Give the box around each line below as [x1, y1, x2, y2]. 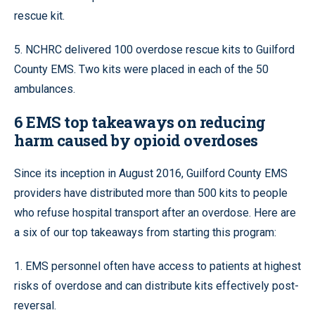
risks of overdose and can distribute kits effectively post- [14, 278, 299, 292]
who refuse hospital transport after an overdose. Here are [14, 205, 296, 219]
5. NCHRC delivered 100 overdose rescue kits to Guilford [14, 42, 295, 56]
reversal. [14, 298, 56, 312]
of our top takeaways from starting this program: [40, 225, 276, 239]
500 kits [198, 186, 240, 200]
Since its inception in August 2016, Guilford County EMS [14, 166, 288, 180]
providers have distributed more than [14, 186, 198, 200]
